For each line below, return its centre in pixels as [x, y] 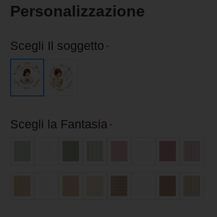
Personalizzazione [77, 11]
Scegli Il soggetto [57, 46]
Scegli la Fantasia [59, 124]
